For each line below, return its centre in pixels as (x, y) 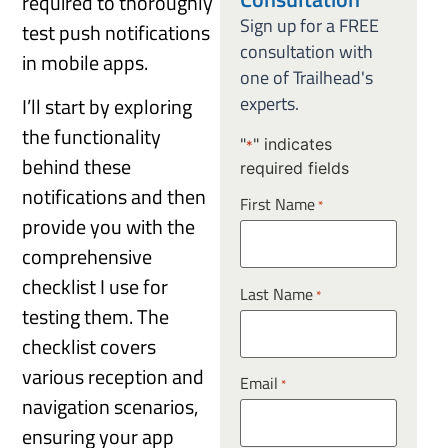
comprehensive (87, 257)
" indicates (292, 143)
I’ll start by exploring (107, 107)
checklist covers (89, 347)
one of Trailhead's (306, 78)
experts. (269, 104)
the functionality (92, 137)
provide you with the (109, 227)
